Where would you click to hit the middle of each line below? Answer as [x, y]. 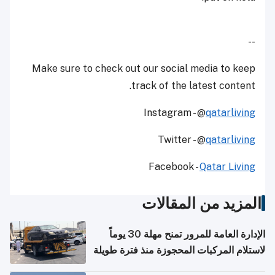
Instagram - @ [175, 113]
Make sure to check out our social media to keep [144, 69]
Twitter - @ [182, 140]
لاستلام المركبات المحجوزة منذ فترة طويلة [179, 250]
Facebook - [174, 167]
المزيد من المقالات [202, 203]
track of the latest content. [193, 86]
